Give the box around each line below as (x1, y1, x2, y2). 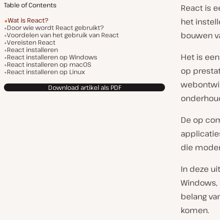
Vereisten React (7, 38, 55, 47)
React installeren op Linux (7, 67, 85, 76)
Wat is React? (8, 16, 48, 25)
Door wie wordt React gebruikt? (7, 23, 104, 32)
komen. (181, 205, 209, 216)
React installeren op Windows (7, 53, 97, 61)
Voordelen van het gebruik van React (7, 30, 119, 39)
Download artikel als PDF (48, 82, 121, 92)
